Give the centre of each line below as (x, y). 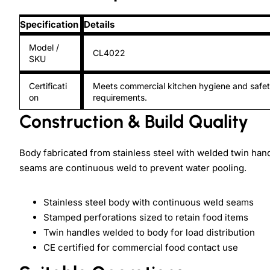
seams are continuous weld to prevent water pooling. (133, 168)
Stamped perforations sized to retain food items (146, 218)
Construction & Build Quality (134, 122)
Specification (49, 25)
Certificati (48, 86)
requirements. (120, 98)
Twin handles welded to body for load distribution (149, 233)
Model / (44, 48)
